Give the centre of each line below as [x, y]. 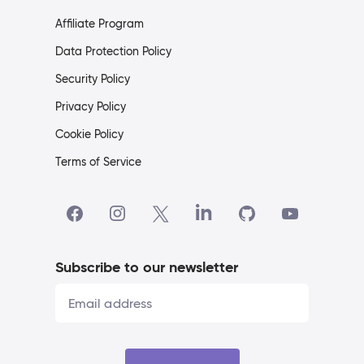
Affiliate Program [100, 24]
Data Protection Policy [113, 52]
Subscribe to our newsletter [147, 267]
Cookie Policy [89, 134]
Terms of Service [98, 162]
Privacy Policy [91, 107]
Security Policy [93, 79]
